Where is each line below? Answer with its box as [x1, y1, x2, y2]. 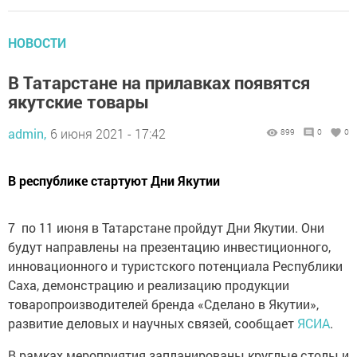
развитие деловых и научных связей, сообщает [8, 315, 297, 331]
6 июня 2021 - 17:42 [50, 125, 166, 142]
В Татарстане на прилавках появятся [8, 71, 310, 94]
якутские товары [8, 90, 149, 113]
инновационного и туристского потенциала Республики [8, 257, 343, 274]
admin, [8, 125, 46, 142]
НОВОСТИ [8, 34, 66, 51]
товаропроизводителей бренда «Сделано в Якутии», [8, 296, 319, 312]
